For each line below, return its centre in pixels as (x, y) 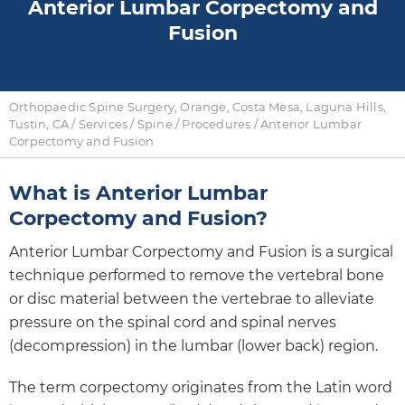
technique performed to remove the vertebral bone (197, 275)
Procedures (217, 123)
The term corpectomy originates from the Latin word (201, 387)
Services (103, 123)
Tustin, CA (39, 123)
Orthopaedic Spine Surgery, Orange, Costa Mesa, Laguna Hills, (198, 106)
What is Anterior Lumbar (138, 193)
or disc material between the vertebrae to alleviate (192, 298)
